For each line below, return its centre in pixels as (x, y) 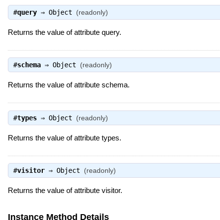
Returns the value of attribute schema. (69, 85)
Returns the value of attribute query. (64, 32)
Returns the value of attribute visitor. (65, 191)
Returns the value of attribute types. (64, 137)
